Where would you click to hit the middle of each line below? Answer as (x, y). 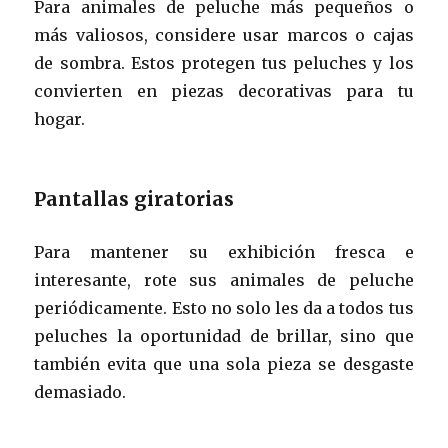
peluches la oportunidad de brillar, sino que (224, 335)
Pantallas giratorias (134, 198)
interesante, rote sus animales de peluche (224, 279)
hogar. (60, 118)
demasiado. (80, 391)
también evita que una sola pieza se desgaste (224, 363)
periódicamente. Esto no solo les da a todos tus (224, 307)
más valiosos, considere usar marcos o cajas (224, 34)
